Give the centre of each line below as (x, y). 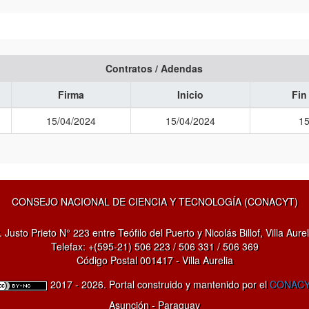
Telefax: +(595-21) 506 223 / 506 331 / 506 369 (154, 246)
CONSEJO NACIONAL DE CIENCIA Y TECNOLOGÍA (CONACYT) (154, 201)
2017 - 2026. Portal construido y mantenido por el (159, 284)
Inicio (190, 94)
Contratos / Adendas (154, 68)
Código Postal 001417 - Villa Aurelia (154, 260)
